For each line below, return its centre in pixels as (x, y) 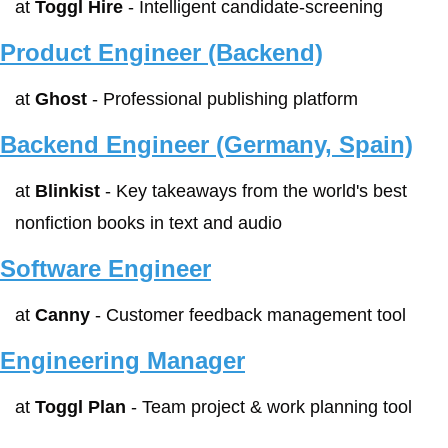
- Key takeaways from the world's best (253, 191)
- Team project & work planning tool (269, 407)
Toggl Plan (80, 407)
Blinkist (67, 191)
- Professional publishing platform (222, 99)
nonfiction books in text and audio (148, 223)
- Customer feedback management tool (248, 315)
